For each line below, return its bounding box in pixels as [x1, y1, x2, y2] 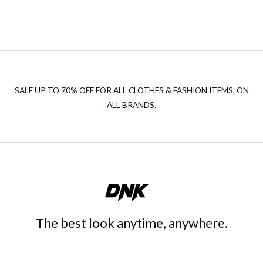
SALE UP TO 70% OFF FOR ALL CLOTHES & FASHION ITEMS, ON [14, 85, 249, 95]
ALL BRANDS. [107, 100, 156, 110]
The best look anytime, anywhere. [35, 215, 228, 231]
